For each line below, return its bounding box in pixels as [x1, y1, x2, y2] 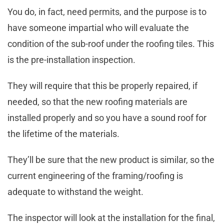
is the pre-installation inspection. [7, 54, 137, 65]
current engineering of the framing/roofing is [7, 170, 183, 181]
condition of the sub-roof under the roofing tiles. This [7, 38, 214, 49]
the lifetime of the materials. [7, 128, 121, 139]
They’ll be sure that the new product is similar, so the [7, 154, 214, 165]
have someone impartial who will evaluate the [7, 22, 189, 33]
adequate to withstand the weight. [7, 186, 145, 197]
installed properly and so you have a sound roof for [7, 112, 206, 123]
